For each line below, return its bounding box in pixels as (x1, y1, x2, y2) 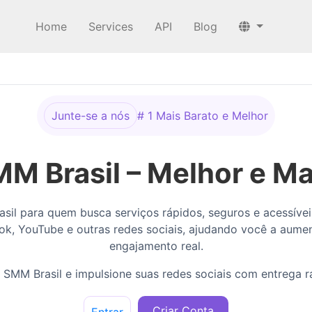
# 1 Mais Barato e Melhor (137, 109, 268, 123)
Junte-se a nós (52, 109, 130, 123)
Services (88, 19, 134, 33)
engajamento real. (109, 239, 203, 253)
